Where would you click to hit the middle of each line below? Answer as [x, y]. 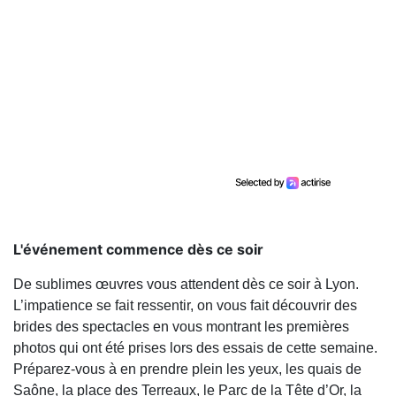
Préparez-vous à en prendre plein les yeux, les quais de [187, 369]
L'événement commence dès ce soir [138, 249]
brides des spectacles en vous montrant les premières [181, 327]
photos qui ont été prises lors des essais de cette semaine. [195, 348]
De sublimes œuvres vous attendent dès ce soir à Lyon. [186, 284]
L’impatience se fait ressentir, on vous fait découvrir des [185, 305]
